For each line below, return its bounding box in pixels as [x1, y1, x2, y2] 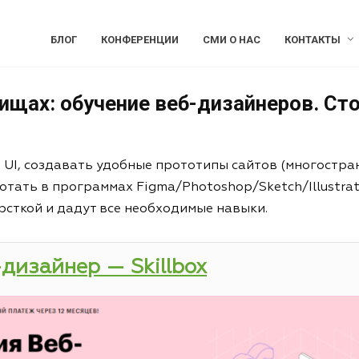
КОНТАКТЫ [284, 34, 341, 46]
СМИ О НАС [202, 34, 260, 46]
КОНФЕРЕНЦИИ [100, 34, 179, 46]
